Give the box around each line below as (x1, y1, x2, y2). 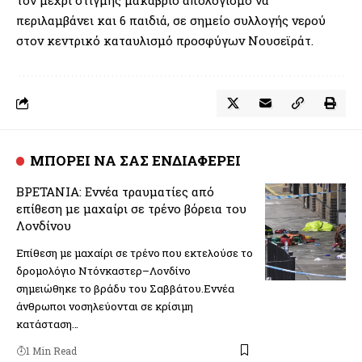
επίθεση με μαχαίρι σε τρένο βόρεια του (16, 200, 246, 217)
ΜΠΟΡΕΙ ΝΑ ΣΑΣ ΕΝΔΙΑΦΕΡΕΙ (30, 150, 242, 170)
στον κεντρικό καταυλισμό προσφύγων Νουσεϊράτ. (16, 32, 314, 48)
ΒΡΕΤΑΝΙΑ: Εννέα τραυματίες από (16, 183, 214, 200)
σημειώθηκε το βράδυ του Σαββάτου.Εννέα (16, 280, 234, 296)
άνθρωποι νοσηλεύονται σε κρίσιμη (16, 298, 193, 314)
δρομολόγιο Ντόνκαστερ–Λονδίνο (16, 263, 191, 278)
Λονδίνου (16, 217, 71, 234)
